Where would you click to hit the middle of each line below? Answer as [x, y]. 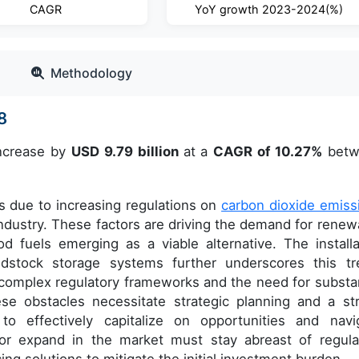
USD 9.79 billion [127, 151]
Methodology [91, 73]
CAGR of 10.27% [268, 151]
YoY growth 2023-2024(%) [268, 9]
